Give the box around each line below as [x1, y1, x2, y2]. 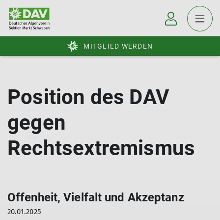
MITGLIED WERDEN [83, 42, 153, 50]
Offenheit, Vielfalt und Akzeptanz [7, 191, 184, 204]
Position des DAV [7, 85, 169, 109]
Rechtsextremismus [7, 136, 195, 160]
